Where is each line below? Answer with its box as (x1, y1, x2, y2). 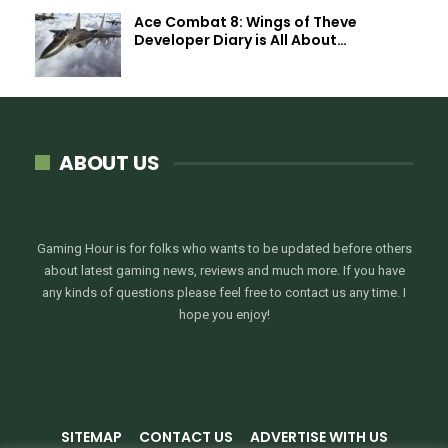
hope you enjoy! (178, 306, 270, 322)
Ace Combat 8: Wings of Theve (134, 12, 357, 33)
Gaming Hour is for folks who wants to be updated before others (36, 240, 412, 256)
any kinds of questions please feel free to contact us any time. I (42, 284, 406, 300)
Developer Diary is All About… (134, 30, 347, 51)
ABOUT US (59, 148, 160, 177)
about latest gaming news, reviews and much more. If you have (43, 262, 405, 278)
